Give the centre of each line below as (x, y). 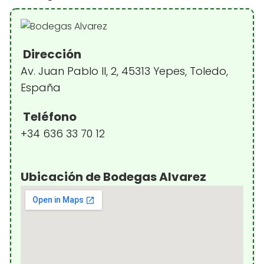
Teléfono (49, 116)
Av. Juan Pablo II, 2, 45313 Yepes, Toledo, (124, 71)
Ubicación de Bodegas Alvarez (113, 176)
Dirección (51, 54)
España (41, 87)
